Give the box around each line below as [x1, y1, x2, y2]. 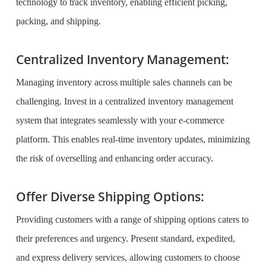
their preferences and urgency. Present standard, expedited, [15, 233, 235, 243]
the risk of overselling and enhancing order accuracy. [15, 153, 213, 163]
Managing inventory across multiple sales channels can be [15, 77, 232, 87]
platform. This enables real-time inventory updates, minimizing [15, 134, 250, 144]
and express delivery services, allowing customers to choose [15, 252, 240, 262]
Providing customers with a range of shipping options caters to [15, 214, 249, 224]
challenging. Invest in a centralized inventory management [15, 96, 233, 106]
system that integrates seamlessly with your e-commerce [15, 115, 224, 125]
